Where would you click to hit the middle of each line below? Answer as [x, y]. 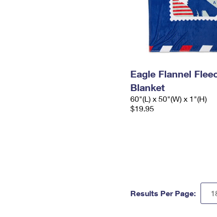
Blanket [147, 87]
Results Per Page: [163, 193]
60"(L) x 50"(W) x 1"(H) [169, 99]
